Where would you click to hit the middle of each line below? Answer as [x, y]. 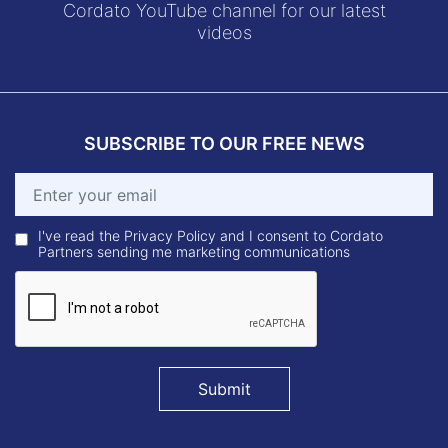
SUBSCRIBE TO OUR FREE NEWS [224, 143]
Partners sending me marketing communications [193, 251]
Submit [224, 389]
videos [224, 32]
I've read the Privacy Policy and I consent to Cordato [210, 235]
